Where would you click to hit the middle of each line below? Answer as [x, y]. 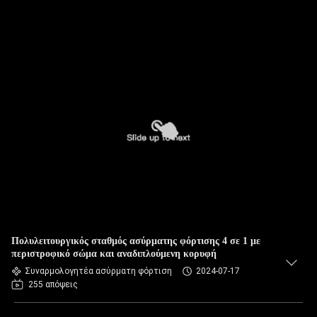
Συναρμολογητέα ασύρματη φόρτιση [98, 271]
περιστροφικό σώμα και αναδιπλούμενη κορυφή [114, 254]
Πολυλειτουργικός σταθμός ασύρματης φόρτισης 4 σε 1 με [136, 241]
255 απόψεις [53, 284]
